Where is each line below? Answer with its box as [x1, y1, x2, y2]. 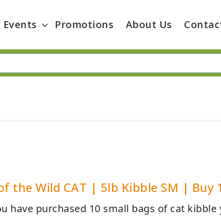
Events [3, 18, 37, 31]
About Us [125, 18, 172, 31]
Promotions [55, 18, 114, 31]
